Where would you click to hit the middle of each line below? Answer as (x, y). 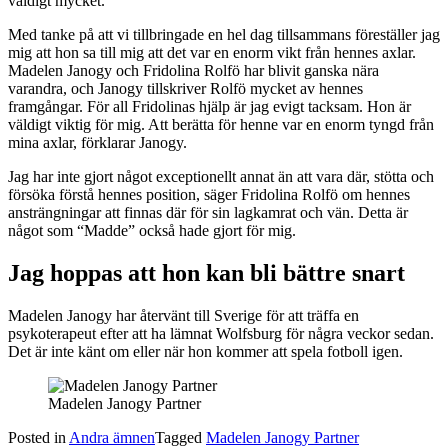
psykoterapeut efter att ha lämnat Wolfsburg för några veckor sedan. (221, 334)
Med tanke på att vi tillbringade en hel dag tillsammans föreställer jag (224, 35)
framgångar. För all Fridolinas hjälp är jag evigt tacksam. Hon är (209, 107)
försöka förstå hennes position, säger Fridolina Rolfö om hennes (209, 195)
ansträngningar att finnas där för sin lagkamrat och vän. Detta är (208, 213)
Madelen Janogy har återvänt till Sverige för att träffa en (183, 316)
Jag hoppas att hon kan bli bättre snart (206, 273)
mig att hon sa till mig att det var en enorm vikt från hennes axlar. (212, 53)
